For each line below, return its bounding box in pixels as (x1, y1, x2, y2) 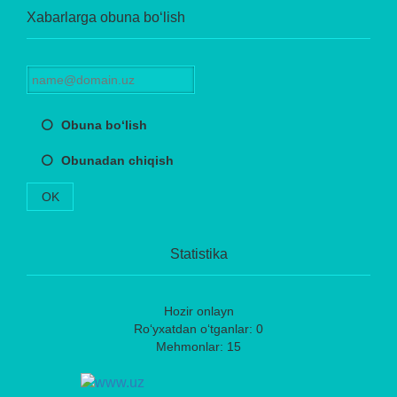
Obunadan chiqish (61, 152, 174, 167)
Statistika (169, 245, 228, 261)
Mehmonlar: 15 (156, 339, 241, 354)
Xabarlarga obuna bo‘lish (27, 9, 185, 25)
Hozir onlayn (163, 303, 234, 318)
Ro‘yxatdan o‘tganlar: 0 (134, 321, 263, 336)
